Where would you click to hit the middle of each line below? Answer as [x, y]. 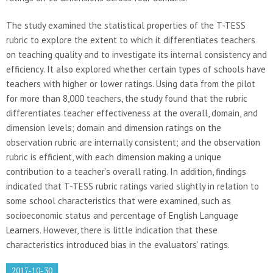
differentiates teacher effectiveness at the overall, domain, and [132, 113]
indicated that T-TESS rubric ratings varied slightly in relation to [133, 186]
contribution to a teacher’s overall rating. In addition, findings [126, 171]
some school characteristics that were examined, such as [119, 200]
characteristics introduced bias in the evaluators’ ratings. [118, 244]
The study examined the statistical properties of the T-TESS [126, 25]
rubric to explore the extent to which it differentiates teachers [131, 40]
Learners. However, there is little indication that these [112, 230]
